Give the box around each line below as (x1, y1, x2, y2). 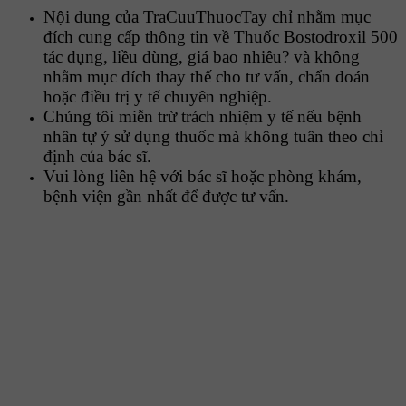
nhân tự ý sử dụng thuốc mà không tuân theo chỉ (43, 126, 383, 146)
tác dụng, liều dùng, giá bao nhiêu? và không (43, 46, 360, 66)
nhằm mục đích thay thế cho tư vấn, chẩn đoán (43, 66, 370, 86)
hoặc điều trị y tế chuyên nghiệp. (43, 86, 272, 106)
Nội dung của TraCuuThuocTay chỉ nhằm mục (43, 6, 371, 26)
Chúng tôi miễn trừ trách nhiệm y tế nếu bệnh (43, 106, 362, 126)
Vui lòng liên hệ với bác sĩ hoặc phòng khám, (43, 166, 362, 186)
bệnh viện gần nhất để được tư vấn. (43, 186, 289, 206)
